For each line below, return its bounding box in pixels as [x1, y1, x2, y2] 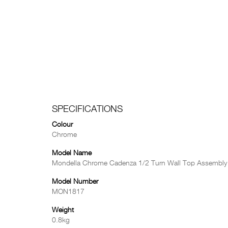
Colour [52, 121, 73, 128]
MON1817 [52, 188, 84, 195]
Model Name [52, 150, 92, 157]
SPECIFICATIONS [52, 105, 123, 114]
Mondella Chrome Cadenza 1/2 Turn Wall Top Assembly [52, 160, 227, 167]
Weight [52, 207, 74, 214]
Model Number [52, 178, 98, 185]
